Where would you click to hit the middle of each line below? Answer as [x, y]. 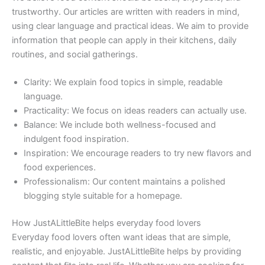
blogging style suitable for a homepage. [103, 195]
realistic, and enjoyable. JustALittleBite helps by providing [127, 251]
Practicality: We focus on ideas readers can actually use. [135, 110]
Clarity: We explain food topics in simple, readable [123, 82]
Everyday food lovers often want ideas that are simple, [121, 237]
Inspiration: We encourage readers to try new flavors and [138, 153]
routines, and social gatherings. [75, 54]
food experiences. [60, 167]
